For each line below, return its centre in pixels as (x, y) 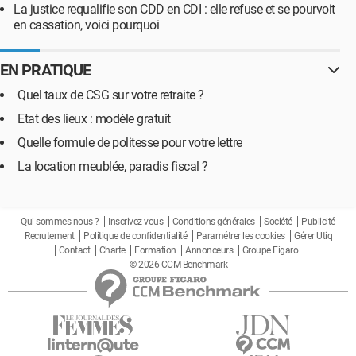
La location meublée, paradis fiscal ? (113, 166)
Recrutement (50, 236)
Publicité (318, 222)
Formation (155, 250)
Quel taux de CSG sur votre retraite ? (111, 95)
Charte (112, 250)
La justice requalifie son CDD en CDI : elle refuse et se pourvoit (174, 9)
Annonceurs (209, 250)
